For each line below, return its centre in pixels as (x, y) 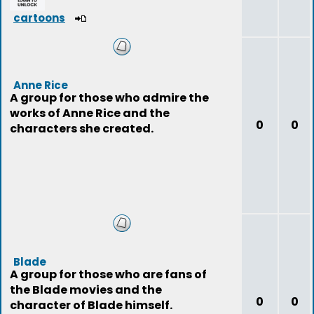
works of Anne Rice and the (90, 113)
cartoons (39, 18)
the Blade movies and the (86, 290)
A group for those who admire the (109, 98)
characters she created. (82, 129)
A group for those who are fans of (108, 274)
